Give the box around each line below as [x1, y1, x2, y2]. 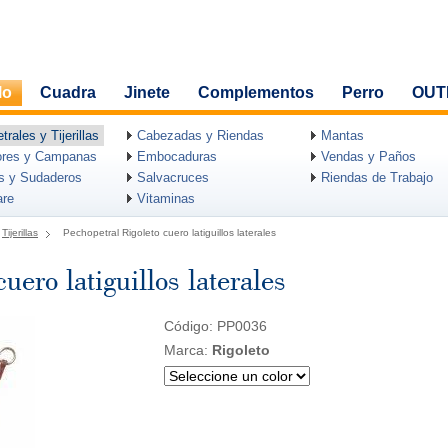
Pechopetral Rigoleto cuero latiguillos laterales [63, 227, 276, 238]
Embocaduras [137, 149, 217, 164]
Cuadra [40, 84, 96, 101]
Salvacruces [137, 170, 209, 185]
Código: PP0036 [164, 318, 267, 334]
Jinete [124, 84, 170, 101]
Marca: [164, 342, 212, 358]
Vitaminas [137, 191, 195, 206]
